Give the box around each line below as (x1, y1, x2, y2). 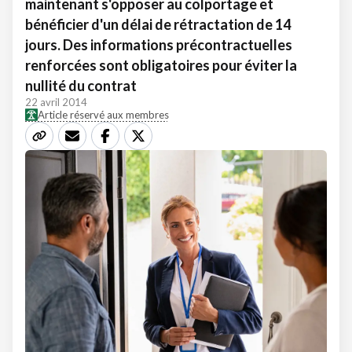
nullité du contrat (25, 77, 137, 94)
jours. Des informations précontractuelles (25, 36, 292, 53)
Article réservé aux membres (38, 108, 169, 121)
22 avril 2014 (25, 96, 87, 108)
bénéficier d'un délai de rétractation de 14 (25, 16, 291, 33)
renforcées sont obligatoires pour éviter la (25, 57, 297, 74)
